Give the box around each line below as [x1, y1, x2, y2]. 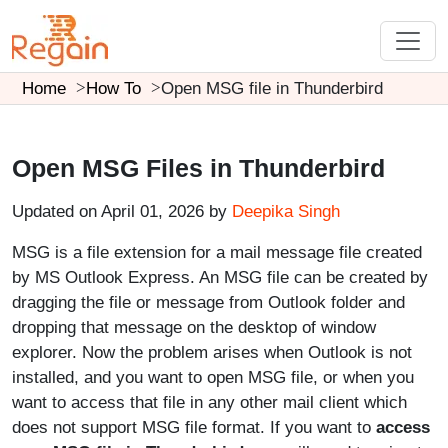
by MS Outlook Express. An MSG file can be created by [12, 268, 428, 287]
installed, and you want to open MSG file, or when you [12, 368, 414, 387]
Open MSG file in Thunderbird [161, 79, 383, 98]
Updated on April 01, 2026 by [12, 202, 232, 221]
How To [86, 79, 141, 98]
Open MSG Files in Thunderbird [12, 154, 385, 182]
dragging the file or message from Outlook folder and [12, 293, 405, 312]
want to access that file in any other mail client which [12, 393, 407, 412]
